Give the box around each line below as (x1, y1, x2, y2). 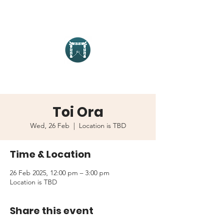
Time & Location (10, 147, 91, 161)
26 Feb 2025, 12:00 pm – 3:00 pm (10, 168, 109, 177)
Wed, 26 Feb (30, 121, 70, 130)
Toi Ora (52, 103, 104, 122)
